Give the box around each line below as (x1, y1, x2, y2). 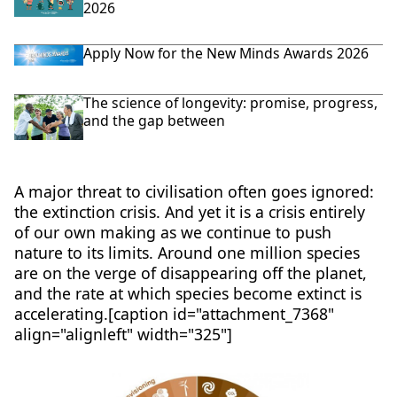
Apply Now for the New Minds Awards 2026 (83, 43, 370, 64)
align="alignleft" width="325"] (13, 323, 232, 346)
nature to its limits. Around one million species (13, 242, 360, 264)
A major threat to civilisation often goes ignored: (13, 181, 374, 203)
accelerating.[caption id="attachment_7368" (13, 303, 334, 325)
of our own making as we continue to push (13, 222, 331, 244)
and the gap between (83, 110, 226, 130)
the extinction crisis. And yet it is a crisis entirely (13, 201, 365, 223)
